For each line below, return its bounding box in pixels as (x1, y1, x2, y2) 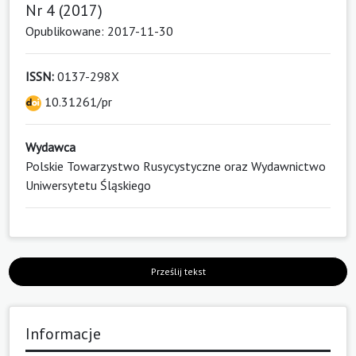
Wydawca (25, 138, 75, 155)
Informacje (25, 323, 101, 344)
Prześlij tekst (150, 265, 206, 277)
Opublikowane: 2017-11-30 (25, 22, 173, 39)
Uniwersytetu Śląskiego (25, 176, 151, 193)
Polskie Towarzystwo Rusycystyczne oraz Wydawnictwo (25, 157, 326, 174)
